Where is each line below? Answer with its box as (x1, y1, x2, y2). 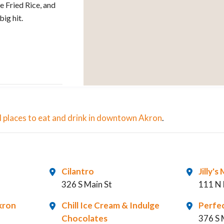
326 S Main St (61, 179, 112, 189)
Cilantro (61, 166, 94, 176)
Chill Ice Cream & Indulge (61, 200, 159, 210)
